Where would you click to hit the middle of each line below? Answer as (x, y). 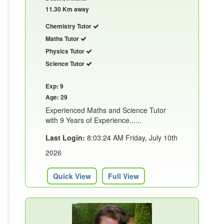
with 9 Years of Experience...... (93, 120)
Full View (123, 176)
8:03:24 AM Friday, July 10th (131, 137)
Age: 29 (56, 97)
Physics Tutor (66, 51)
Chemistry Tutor (69, 26)
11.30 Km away (67, 9)
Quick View (72, 176)
